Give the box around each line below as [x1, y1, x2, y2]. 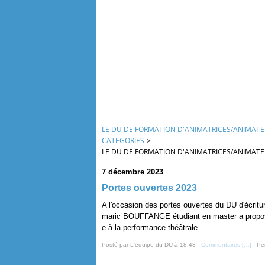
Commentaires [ [201, 241, 244, 248]
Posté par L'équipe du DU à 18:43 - [102, 241, 201, 248]
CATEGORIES [102, 135, 144, 146]
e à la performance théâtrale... [102, 223, 205, 232]
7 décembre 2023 [102, 167, 163, 176]
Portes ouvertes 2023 [102, 183, 197, 193]
